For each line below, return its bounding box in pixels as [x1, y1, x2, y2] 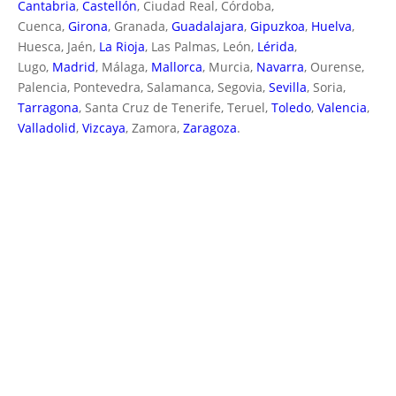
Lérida [257, 37, 294, 55]
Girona [68, 17, 108, 34]
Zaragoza [183, 118, 237, 136]
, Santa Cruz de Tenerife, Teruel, [79, 98, 271, 116]
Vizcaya [82, 118, 126, 136]
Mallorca [151, 57, 202, 75]
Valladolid [18, 118, 76, 136]
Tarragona [18, 98, 79, 116]
